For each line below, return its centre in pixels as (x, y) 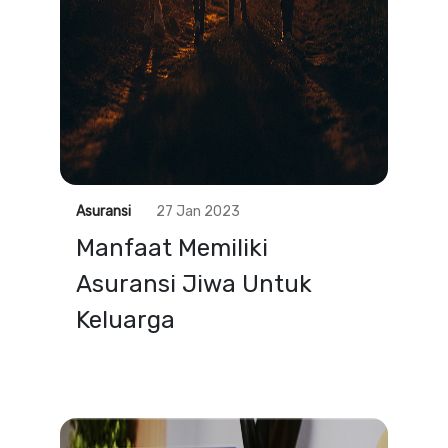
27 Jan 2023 (198, 211)
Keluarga (125, 320)
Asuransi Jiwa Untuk (194, 284)
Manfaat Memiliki (172, 248)
